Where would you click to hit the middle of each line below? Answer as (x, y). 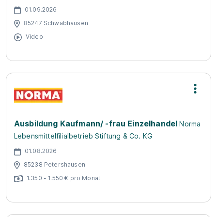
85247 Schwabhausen (56, 23)
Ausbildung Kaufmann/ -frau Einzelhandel (96, 124)
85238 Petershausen (54, 164)
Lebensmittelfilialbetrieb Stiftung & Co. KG (83, 136)
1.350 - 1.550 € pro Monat (63, 178)
